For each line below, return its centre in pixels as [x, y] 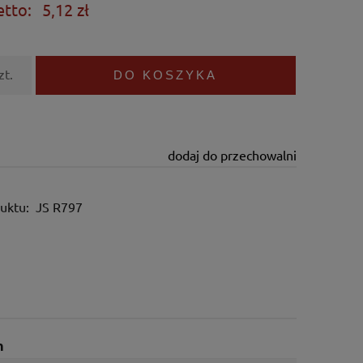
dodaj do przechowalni [232, 155]
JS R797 [60, 207]
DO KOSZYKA [166, 75]
